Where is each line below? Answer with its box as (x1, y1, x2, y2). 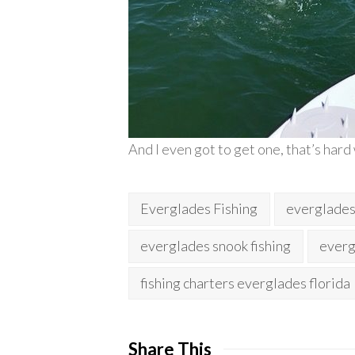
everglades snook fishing (140, 237, 292, 255)
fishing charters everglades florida (140, 273, 351, 292)
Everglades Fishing (140, 200, 258, 218)
